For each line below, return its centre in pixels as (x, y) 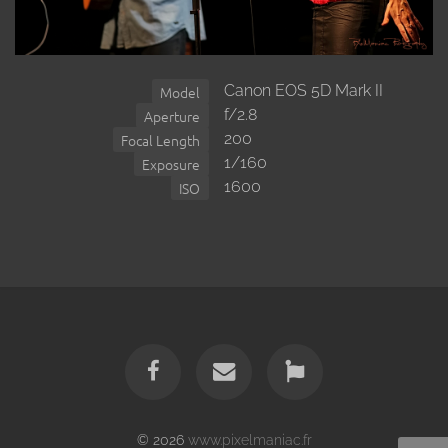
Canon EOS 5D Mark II (303, 91)
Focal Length (161, 139)
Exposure (171, 163)
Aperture (172, 115)
